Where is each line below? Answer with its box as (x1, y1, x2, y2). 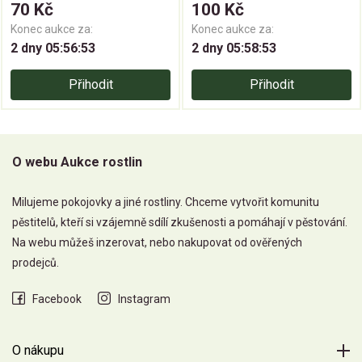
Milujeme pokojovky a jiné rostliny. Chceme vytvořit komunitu (12, 196, 319, 209)
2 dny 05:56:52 (11, 40, 95, 57)
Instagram (118, 293, 170, 306)
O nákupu (12, 343, 64, 359)
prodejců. (12, 256, 59, 270)
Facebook (32, 293, 82, 306)
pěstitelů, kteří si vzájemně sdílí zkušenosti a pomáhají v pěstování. (12, 216, 347, 229)
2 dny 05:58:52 (192, 40, 276, 57)
